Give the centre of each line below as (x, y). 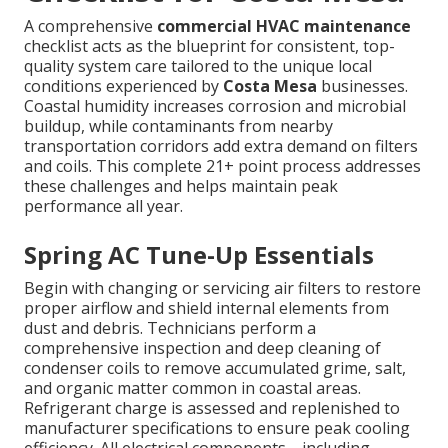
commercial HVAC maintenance (284, 26)
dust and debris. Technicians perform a (170, 328)
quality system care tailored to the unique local (198, 66)
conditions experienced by (123, 86)
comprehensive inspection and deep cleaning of (202, 348)
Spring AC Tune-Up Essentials (199, 255)
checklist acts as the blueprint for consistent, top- (209, 46)
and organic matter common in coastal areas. (192, 388)
